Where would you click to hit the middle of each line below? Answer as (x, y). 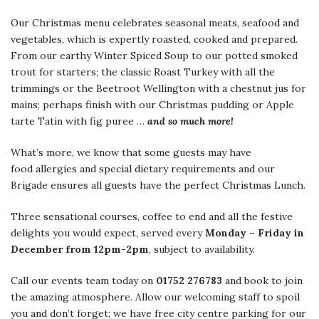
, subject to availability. (202, 249)
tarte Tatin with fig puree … (79, 121)
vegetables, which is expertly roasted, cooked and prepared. (154, 39)
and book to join (262, 280)
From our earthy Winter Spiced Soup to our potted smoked (154, 55)
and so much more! (190, 121)
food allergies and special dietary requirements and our (143, 168)
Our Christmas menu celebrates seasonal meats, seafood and (155, 22)
